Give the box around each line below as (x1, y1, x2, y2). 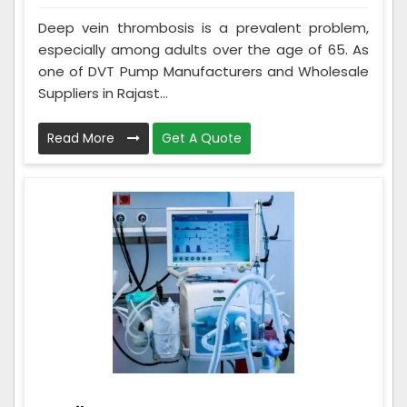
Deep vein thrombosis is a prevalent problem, (38, 17, 369, 37)
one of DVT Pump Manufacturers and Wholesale (38, 61, 369, 81)
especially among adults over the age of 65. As (38, 39, 369, 59)
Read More (47, 128, 118, 147)
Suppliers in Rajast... (38, 83, 168, 103)
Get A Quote (162, 128, 242, 147)
